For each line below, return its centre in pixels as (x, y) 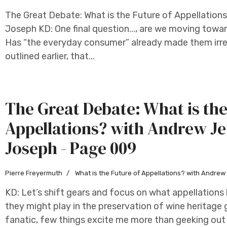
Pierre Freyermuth (34, 173)
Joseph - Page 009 (71, 148)
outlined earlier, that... (50, 56)
